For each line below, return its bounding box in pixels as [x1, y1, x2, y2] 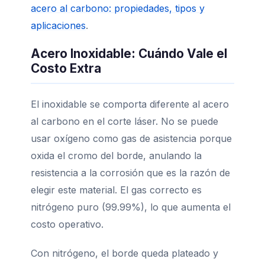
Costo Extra [31, 60, 101, 76]
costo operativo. [31, 218, 104, 230]
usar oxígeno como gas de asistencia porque [31, 132, 232, 144]
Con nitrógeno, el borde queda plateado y [31, 247, 218, 259]
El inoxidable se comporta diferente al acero [31, 98, 229, 110]
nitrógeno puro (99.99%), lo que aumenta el [31, 201, 231, 213]
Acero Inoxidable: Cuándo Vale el [31, 46, 227, 61]
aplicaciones [31, 19, 86, 31]
